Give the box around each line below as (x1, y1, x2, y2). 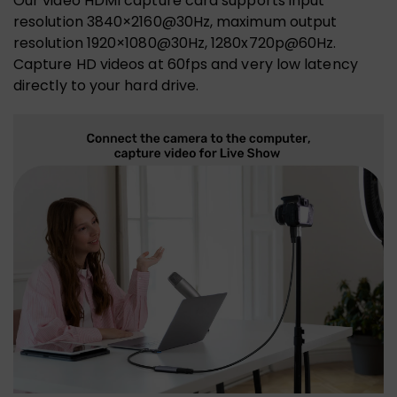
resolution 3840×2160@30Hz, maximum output (13, 12, 338, 33)
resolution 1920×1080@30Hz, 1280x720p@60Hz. (13, 33, 337, 54)
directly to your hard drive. (13, 75, 199, 97)
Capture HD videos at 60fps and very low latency (13, 54, 358, 75)
